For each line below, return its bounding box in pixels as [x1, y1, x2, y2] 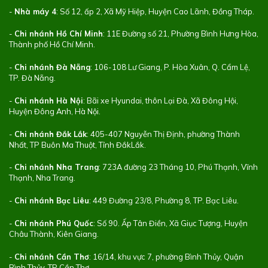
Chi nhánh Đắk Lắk [14, 129, 87, 139]
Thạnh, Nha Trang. [9, 173, 75, 183]
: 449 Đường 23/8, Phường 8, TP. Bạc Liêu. [89, 196, 239, 206]
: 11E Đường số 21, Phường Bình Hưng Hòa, [103, 29, 258, 39]
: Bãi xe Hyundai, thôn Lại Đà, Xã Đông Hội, [83, 95, 238, 105]
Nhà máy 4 [14, 6, 56, 16]
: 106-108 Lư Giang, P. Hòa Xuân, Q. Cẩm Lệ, [90, 62, 250, 72]
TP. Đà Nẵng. [9, 73, 56, 83]
